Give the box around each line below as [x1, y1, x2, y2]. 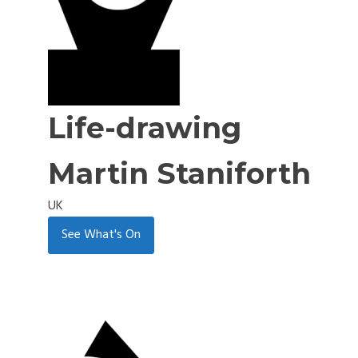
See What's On [61, 224, 141, 245]
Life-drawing [47, 109, 241, 145]
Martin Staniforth [47, 155, 311, 191]
